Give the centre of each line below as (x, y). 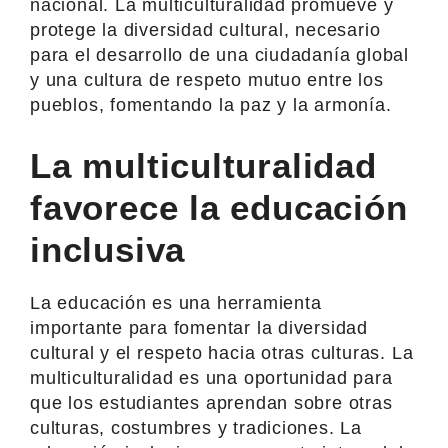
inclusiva (108, 249)
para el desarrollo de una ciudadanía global (219, 54)
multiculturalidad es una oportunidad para (211, 377)
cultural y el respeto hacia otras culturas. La (222, 352)
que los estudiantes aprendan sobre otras (211, 402)
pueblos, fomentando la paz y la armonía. (211, 104)
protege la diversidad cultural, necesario (205, 29)
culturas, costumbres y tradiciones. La (196, 427)
